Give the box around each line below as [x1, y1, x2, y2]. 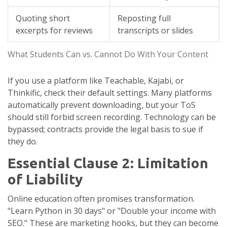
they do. [8, 136, 37, 147]
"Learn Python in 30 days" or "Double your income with [8, 205, 216, 217]
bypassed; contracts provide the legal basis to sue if [8, 124, 203, 135]
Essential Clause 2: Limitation [8, 155, 208, 171]
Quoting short [16, 13, 70, 24]
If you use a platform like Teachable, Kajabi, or [8, 75, 184, 87]
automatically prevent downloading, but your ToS [8, 99, 196, 111]
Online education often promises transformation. [8, 193, 195, 205]
